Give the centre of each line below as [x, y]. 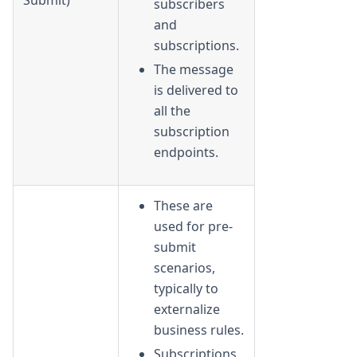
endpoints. [186, 152]
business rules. [199, 330]
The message [194, 69]
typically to [186, 288]
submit [175, 247]
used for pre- [193, 226]
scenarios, [184, 267]
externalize [187, 309]
